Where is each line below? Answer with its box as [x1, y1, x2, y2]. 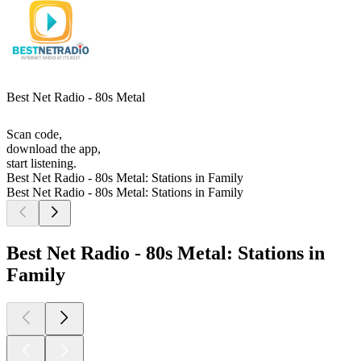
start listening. [6, 156, 77, 171]
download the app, [6, 142, 101, 156]
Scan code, [6, 127, 62, 142]
